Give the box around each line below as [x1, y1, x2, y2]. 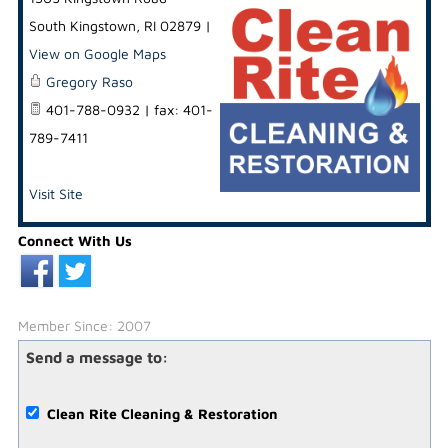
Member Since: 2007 [17, 317, 151, 334]
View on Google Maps [28, 45, 166, 62]
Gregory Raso [45, 73, 133, 90]
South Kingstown [28, 17, 136, 34]
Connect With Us [17, 232, 132, 249]
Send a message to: [25, 348, 168, 366]
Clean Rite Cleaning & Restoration [46, 405, 282, 422]
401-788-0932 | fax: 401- [41, 101, 213, 118]
